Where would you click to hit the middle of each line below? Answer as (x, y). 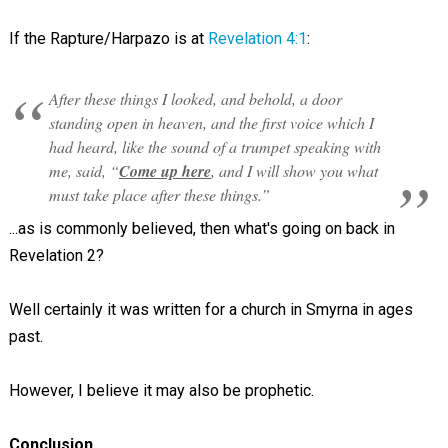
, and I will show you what (294, 170)
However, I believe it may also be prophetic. (161, 390)
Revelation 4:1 (257, 38)
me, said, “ (83, 170)
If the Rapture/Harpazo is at (108, 38)
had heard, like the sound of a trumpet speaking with (214, 146)
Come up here (164, 171)
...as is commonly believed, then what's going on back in (201, 228)
